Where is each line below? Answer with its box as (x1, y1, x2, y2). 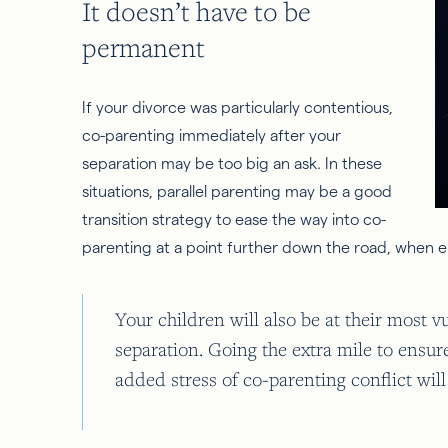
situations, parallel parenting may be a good (82, 182, 392, 200)
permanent (82, 30, 205, 65)
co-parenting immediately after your (82, 126, 341, 144)
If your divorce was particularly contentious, (82, 98, 393, 116)
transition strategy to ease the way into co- (82, 210, 386, 228)
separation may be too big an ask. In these (82, 154, 382, 172)
